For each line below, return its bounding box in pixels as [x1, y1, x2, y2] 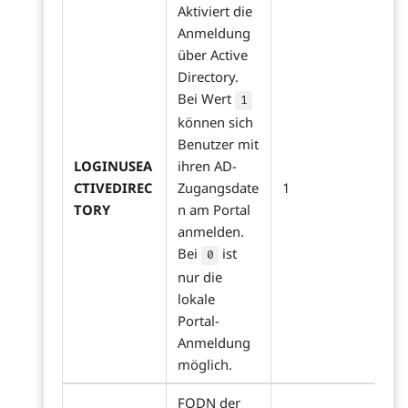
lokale [178, 290, 215, 309]
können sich [178, 113, 253, 132]
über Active [178, 46, 248, 65]
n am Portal [178, 200, 250, 219]
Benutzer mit [178, 135, 259, 154]
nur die [178, 268, 222, 287]
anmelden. [178, 222, 244, 241]
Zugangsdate [178, 178, 259, 198]
